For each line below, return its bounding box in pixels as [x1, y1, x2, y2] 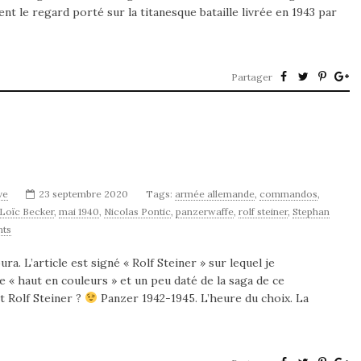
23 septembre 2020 [39, 188, 128, 200]
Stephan [293, 205, 330, 218]
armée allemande [175, 188, 255, 200]
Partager [231, 71, 272, 83]
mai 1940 [59, 205, 99, 218]
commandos [259, 188, 317, 200]
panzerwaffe [176, 205, 234, 218]
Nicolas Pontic [104, 205, 171, 218]
